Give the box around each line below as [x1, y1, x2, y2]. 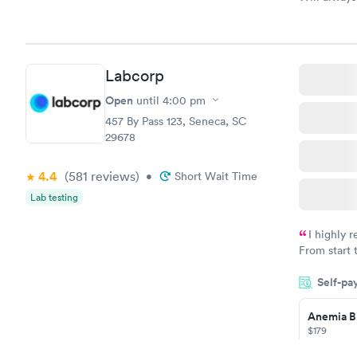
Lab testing [30, 190, 78, 204]
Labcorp [105, 65, 164, 85]
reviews [88, 167, 135, 184]
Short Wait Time [175, 168, 257, 183]
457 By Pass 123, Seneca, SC [105, 113, 247, 128]
